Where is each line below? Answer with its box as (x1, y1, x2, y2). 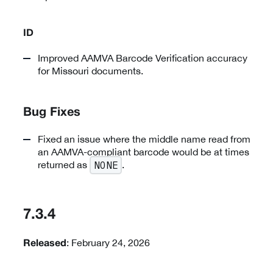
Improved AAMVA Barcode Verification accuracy (38, 52, 247, 63)
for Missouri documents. (38, 65, 143, 76)
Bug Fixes (23, 107, 80, 118)
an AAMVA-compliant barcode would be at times (38, 146, 249, 157)
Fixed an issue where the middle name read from (38, 133, 250, 144)
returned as (38, 158, 90, 170)
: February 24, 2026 (66, 237, 150, 249)
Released (23, 239, 66, 249)
